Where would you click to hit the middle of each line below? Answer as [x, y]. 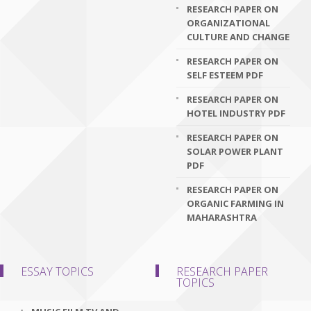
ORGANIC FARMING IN [235, 203]
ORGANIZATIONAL [228, 23]
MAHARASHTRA [222, 217]
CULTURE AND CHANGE [238, 37]
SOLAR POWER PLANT [235, 151]
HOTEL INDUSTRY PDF [236, 113]
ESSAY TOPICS [57, 271]
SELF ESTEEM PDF [225, 75]
